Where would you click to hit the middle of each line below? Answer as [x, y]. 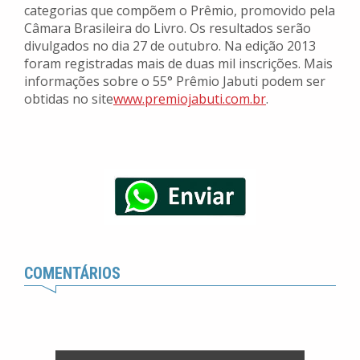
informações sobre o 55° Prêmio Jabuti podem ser [175, 82]
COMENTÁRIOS [72, 274]
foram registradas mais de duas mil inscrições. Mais [178, 64]
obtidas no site [69, 99]
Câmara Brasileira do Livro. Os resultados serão [168, 29]
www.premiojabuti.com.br [190, 99]
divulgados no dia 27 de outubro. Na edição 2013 [170, 46]
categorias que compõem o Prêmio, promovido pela [180, 11]
